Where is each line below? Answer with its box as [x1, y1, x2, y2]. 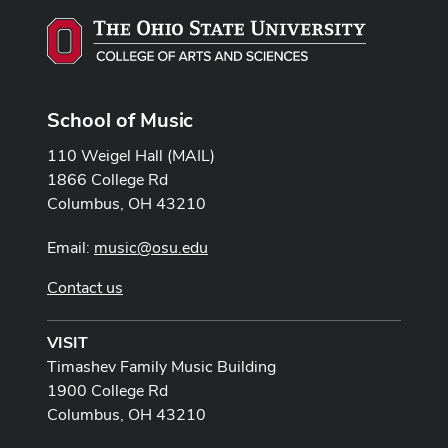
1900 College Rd [47, 379, 168, 401]
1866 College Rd [47, 168, 168, 190]
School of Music [47, 106, 193, 133]
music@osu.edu [94, 236, 208, 258]
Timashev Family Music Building [47, 355, 276, 377]
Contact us [47, 276, 123, 298]
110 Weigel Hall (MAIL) [47, 144, 215, 166]
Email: [47, 236, 94, 258]
